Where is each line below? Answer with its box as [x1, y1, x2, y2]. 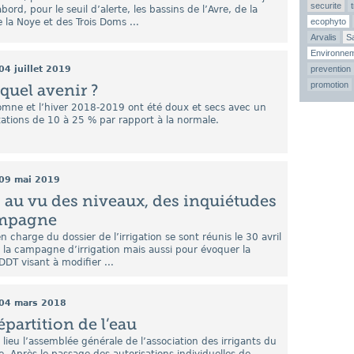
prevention [311, 64, 351, 73]
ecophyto [311, 17, 346, 26]
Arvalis [311, 32, 337, 42]
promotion [311, 80, 348, 89]
